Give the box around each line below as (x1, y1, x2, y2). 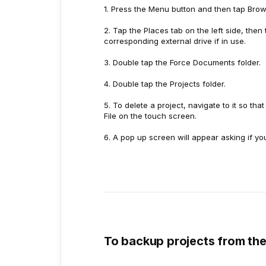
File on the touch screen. (104, 111, 199, 121)
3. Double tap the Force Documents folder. (104, 58, 261, 67)
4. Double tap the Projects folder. (104, 79, 226, 88)
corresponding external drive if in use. (104, 36, 246, 46)
